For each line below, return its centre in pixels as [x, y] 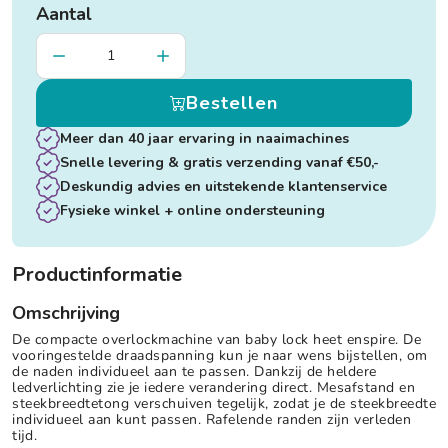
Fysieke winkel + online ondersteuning [192, 210]
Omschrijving [66, 312]
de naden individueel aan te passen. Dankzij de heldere [194, 371]
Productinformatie [97, 274]
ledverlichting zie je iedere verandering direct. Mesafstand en [213, 387]
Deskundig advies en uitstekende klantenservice [223, 186]
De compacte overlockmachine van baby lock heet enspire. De [216, 339]
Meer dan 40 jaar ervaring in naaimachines [204, 138]
